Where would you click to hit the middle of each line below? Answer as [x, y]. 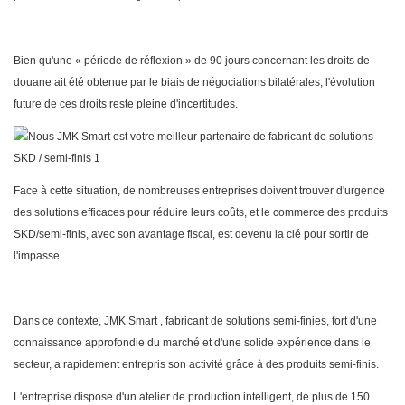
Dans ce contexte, [59, 321]
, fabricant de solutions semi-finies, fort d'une [267, 321]
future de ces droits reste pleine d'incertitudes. [126, 104]
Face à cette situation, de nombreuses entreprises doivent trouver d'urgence [199, 191]
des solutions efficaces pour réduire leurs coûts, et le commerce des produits [201, 213]
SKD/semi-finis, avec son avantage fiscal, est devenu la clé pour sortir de [191, 235]
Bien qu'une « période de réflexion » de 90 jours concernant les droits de [192, 61]
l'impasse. [38, 256]
